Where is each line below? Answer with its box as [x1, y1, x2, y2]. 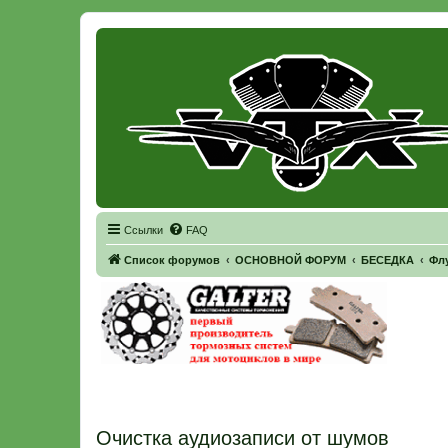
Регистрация [101, 47, 163, 58]
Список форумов [124, 254, 220, 266]
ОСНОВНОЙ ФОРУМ [235, 254, 346, 266]
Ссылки [124, 224, 163, 236]
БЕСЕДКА [361, 254, 414, 266]
